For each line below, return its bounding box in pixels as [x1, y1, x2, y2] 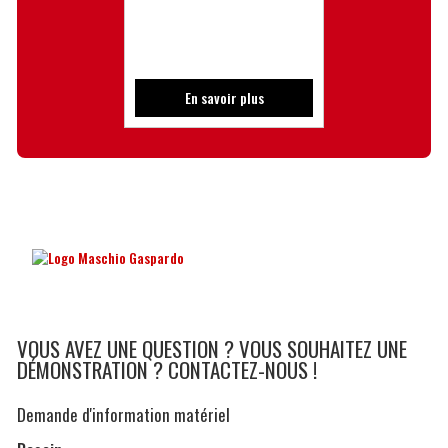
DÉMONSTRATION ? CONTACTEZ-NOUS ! [16, 353, 317, 385]
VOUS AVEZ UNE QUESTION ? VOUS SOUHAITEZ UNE [16, 332, 407, 364]
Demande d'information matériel [16, 401, 230, 427]
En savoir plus [184, 86, 264, 108]
